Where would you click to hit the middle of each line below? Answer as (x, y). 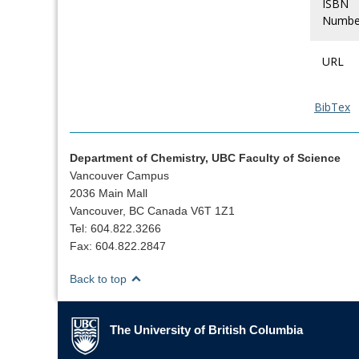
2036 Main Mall (109, 193)
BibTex (332, 107)
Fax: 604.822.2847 (118, 246)
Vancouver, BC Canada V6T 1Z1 (152, 210)
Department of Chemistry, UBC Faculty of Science (205, 157)
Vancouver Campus (119, 175)
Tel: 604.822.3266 (115, 228)
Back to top (100, 278)
